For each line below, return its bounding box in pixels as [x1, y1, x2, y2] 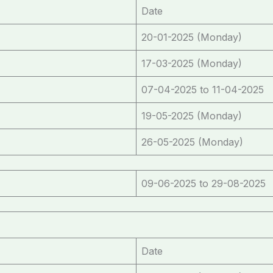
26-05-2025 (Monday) [141, 135, 243, 148]
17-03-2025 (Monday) [141, 57, 242, 69]
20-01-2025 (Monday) [141, 30, 242, 43]
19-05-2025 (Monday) [141, 109, 242, 122]
